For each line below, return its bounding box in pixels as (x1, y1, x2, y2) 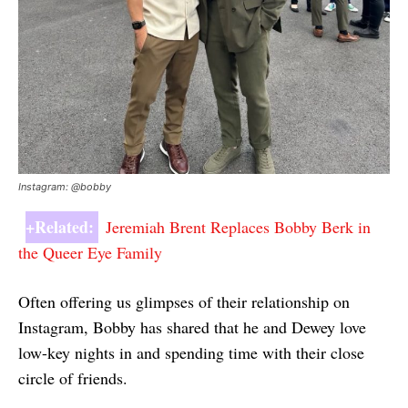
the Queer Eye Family (18, 240, 162, 263)
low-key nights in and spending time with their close (18, 341, 364, 363)
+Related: (25, 214, 98, 239)
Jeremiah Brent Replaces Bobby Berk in (106, 215, 371, 238)
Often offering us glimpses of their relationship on (18, 290, 350, 312)
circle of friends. (18, 366, 127, 389)
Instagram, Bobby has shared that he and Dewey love (18, 315, 366, 338)
